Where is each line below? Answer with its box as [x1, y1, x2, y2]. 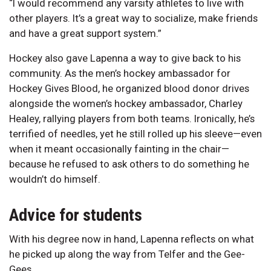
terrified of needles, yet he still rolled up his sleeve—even [9, 127, 262, 140]
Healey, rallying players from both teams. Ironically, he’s [9, 112, 255, 125]
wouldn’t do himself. [9, 172, 100, 185]
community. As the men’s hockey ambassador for [9, 67, 230, 79]
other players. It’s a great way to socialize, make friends [9, 11, 258, 24]
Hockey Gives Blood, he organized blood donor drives [9, 82, 249, 94]
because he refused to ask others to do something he [9, 157, 249, 170]
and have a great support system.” [9, 27, 162, 39]
